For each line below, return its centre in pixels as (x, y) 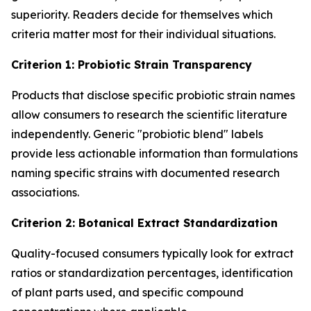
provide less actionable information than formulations (154, 153)
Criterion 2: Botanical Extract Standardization (144, 223)
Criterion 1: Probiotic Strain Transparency (132, 65)
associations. (45, 192)
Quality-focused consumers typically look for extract (152, 253)
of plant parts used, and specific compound (127, 292)
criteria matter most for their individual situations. (143, 34)
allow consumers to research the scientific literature (149, 115)
